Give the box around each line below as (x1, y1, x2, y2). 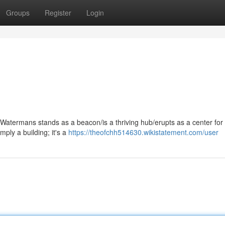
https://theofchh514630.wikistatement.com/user (68, 127, 218, 137)
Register (45, 8, 71, 18)
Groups (6, 8, 30, 18)
